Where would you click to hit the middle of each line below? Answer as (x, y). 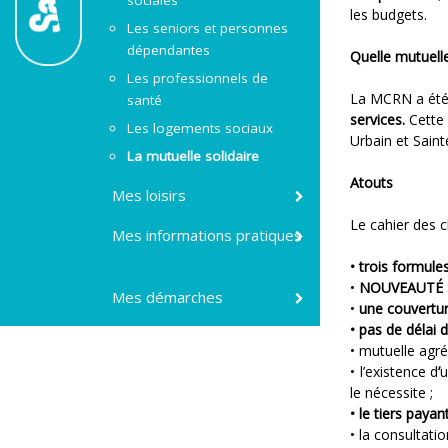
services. (377, 119)
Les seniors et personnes (208, 28)
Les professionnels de (198, 78)
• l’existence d (394, 371)
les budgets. (388, 14)
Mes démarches (168, 297)
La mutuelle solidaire (193, 156)
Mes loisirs (149, 195)
